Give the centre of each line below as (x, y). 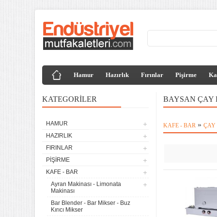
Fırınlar (152, 75)
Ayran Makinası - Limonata (86, 184)
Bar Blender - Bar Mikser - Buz (91, 203)
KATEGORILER (70, 99)
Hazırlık (117, 75)
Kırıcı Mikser (67, 210)
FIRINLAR (59, 148)
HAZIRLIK (59, 136)
